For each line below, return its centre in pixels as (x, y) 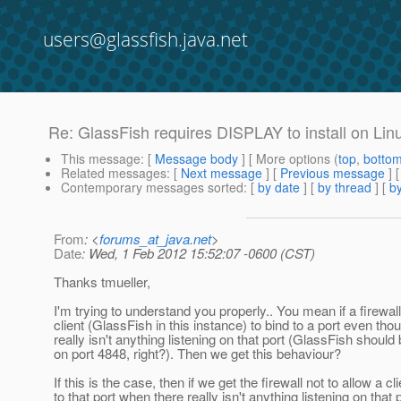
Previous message (333, 173)
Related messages (114, 173)
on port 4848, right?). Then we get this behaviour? (197, 354)
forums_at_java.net (155, 239)
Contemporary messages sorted (152, 188)
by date (279, 188)
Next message (222, 173)
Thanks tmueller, (102, 282)
